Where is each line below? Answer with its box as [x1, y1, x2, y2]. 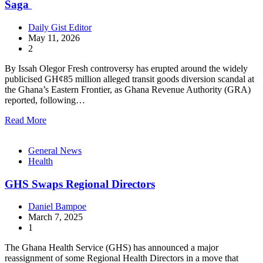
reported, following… [5, 95, 85, 105]
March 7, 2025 [28, 212, 83, 222]
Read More [5, 114, 46, 125]
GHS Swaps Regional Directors [5, 177, 155, 190]
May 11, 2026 [28, 32, 80, 43]
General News [28, 145, 82, 156]
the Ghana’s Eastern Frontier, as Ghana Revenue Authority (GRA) [5, 84, 251, 95]
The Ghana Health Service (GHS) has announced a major [5, 242, 218, 253]
